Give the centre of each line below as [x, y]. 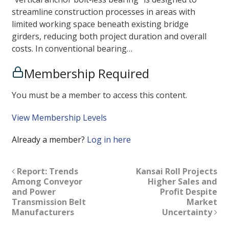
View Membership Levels [59, 117]
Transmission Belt [49, 202]
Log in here [109, 139]
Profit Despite [189, 191]
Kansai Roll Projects [177, 171]
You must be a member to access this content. [99, 95]
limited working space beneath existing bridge [100, 24]
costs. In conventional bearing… [72, 49]
